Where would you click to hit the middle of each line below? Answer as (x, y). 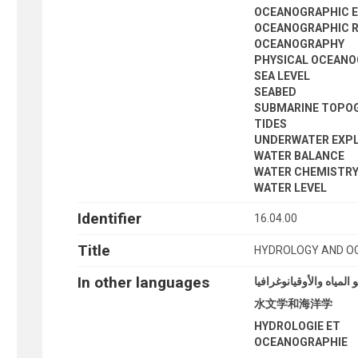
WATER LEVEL (291, 187)
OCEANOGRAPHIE (301, 342)
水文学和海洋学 (294, 303)
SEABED (276, 91)
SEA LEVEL (282, 76)
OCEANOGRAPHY (300, 44)
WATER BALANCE (300, 155)
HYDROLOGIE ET (298, 326)
